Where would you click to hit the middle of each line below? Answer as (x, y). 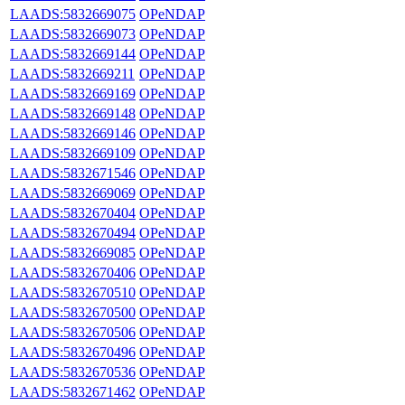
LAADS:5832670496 (73, 352)
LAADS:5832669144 (73, 53)
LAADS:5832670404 (73, 212)
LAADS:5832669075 (73, 14)
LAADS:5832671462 (73, 391)
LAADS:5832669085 (73, 252)
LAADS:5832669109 (73, 153)
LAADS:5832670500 (73, 312)
